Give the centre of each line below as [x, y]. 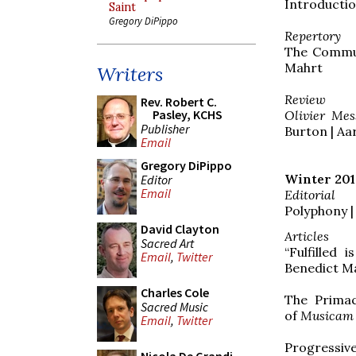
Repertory [313, 35]
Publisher [165, 128]
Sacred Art [167, 243]
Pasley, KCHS [188, 114]
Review [305, 99]
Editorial [310, 194]
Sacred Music [174, 306]
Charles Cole [175, 292]
